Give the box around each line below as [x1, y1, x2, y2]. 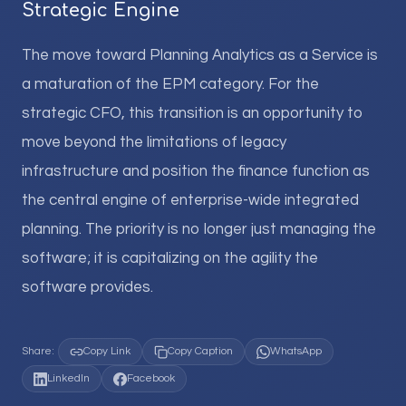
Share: [22, 345, 54, 357]
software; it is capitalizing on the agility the [22, 250, 318, 266]
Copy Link [83, 345, 130, 357]
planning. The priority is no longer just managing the [22, 221, 376, 237]
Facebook [127, 372, 175, 384]
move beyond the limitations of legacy [22, 134, 286, 150]
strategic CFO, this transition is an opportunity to [22, 105, 363, 121]
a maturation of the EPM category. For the [22, 76, 319, 92]
